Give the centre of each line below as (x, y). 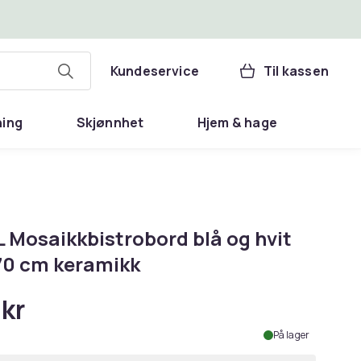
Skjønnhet (110, 122)
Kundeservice (155, 71)
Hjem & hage (237, 122)
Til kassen (296, 71)
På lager (291, 335)
